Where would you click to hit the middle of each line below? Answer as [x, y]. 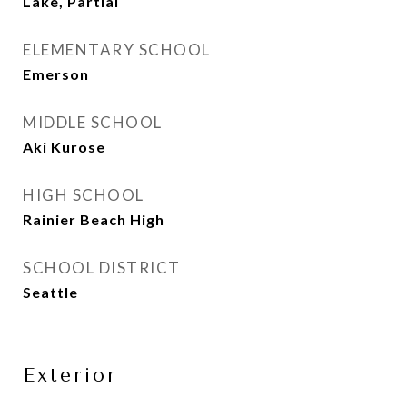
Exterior [70, 375]
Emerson [56, 74]
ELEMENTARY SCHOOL [117, 50]
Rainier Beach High [94, 219]
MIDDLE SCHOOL [93, 122]
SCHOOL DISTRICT [102, 268]
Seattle [50, 292]
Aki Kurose [64, 147]
